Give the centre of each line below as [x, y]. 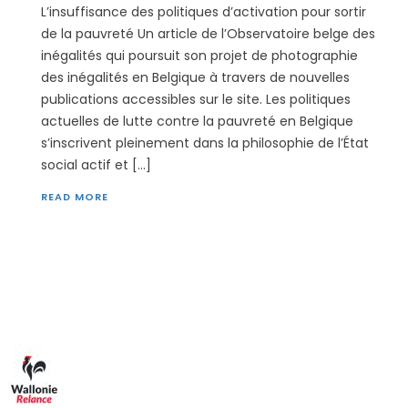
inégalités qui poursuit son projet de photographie [199, 56]
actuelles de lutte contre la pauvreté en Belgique [197, 121]
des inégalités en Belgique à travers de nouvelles [195, 77]
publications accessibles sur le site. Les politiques [196, 99]
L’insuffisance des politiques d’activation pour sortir [204, 12]
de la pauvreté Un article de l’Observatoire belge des [208, 34]
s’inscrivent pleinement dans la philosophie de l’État [205, 143]
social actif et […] [96, 165]
